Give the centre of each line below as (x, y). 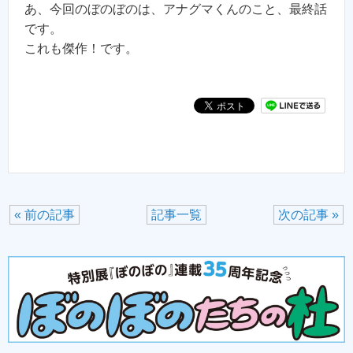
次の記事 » (308, 215)
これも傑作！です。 (81, 49)
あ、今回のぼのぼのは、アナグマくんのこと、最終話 (176, 9)
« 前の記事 (45, 215)
